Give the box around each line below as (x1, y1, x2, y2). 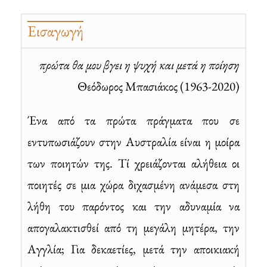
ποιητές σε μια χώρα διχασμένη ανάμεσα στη (27, 176, 240, 193)
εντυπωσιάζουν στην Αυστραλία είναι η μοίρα (27, 133, 240, 150)
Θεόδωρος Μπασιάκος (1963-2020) (77, 77, 240, 94)
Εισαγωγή (27, 20, 83, 41)
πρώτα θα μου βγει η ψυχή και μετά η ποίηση (39, 56, 240, 73)
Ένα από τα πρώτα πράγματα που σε (27, 111, 240, 128)
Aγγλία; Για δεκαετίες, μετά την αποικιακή (27, 240, 240, 257)
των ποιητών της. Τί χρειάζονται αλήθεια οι (27, 154, 240, 171)
